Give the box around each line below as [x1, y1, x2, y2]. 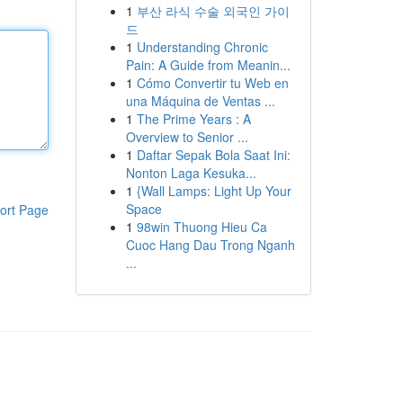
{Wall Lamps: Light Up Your [136, 182, 291, 200]
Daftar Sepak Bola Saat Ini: [136, 146, 291, 164]
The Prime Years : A [136, 110, 251, 128]
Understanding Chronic [136, 38, 268, 56]
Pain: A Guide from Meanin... [125, 56, 291, 74]
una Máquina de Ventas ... [125, 92, 275, 110]
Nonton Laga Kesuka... [125, 164, 256, 182]
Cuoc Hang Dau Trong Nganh [125, 236, 295, 254]
